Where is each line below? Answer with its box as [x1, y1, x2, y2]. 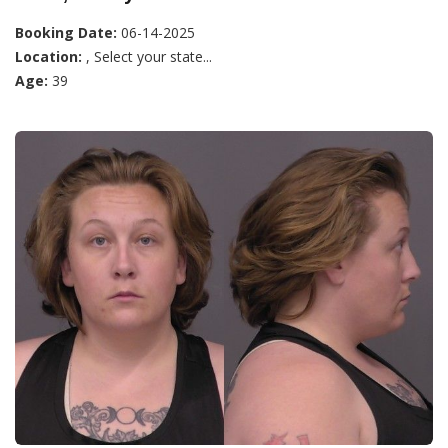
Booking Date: [15, 23, 117, 42]
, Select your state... [82, 47, 212, 66]
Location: [15, 47, 82, 66]
